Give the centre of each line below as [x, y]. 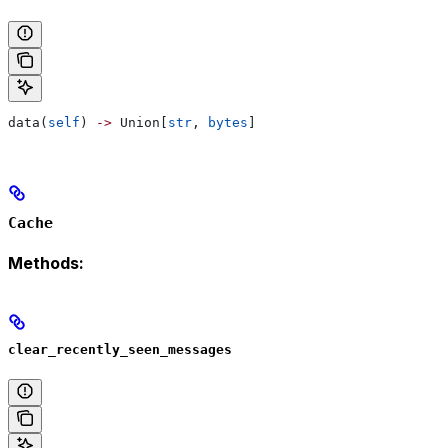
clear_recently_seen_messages [120, 349]
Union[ [140, 123]
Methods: [46, 263]
